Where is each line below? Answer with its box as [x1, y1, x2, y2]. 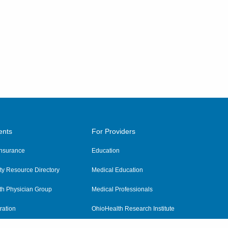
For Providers [91, 127, 135, 135]
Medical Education [91, 166, 143, 174]
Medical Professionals [91, 186, 153, 193]
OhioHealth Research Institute [91, 205, 175, 212]
